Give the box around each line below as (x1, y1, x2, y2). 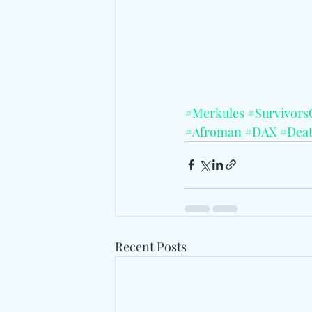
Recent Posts (115, 237, 187, 255)
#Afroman (185, 123, 242, 140)
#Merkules (185, 104, 244, 121)
